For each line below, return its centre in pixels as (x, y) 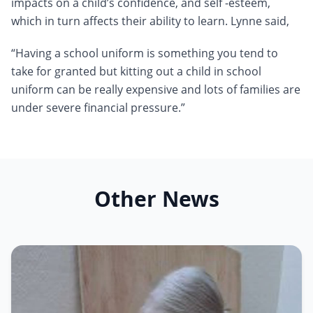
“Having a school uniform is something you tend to (145, 53)
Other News (156, 199)
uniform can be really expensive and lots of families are (156, 90)
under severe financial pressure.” (98, 108)
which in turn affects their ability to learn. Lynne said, (150, 21)
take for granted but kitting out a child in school (136, 72)
